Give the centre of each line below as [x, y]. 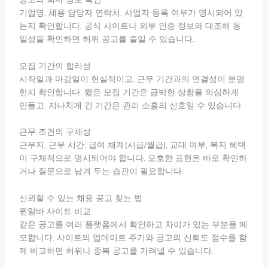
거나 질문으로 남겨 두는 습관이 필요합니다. [101, 171]
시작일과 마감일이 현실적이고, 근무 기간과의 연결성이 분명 [132, 79]
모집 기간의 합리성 [55, 66]
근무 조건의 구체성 [55, 132]
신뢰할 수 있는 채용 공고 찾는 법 [80, 198]
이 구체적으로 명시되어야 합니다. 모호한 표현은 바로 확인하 [133, 158]
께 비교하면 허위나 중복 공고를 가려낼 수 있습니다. [116, 250]
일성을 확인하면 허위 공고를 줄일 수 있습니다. [106, 39]
